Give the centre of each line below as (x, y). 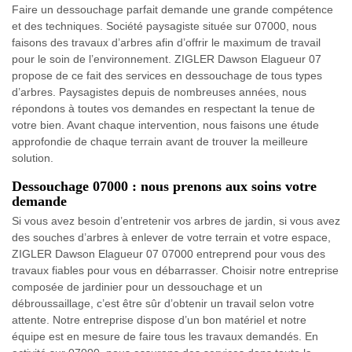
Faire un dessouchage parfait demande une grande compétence (172, 10)
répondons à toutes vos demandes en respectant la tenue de (163, 109)
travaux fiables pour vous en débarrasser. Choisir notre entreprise (175, 271)
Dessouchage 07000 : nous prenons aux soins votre (164, 187)
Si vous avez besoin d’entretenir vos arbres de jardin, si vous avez (176, 221)
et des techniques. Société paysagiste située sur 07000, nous (164, 26)
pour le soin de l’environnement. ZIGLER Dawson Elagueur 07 (167, 59)
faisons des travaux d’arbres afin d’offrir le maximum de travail (166, 43)
